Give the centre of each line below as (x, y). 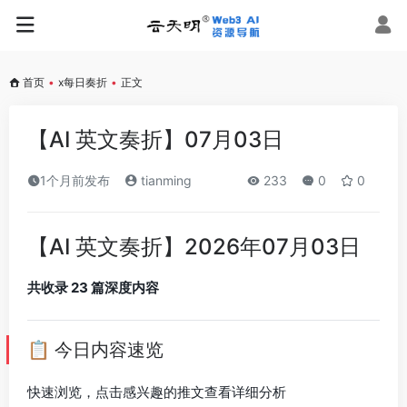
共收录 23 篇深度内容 (93, 288)
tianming (164, 180)
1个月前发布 (75, 180)
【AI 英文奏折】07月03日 (155, 139)
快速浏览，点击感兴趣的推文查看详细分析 (157, 392)
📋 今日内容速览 (95, 350)
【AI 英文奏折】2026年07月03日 (194, 247)
